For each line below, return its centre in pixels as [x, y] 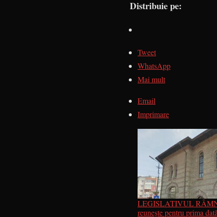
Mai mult [151, 79]
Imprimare [153, 114]
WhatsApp [154, 65]
